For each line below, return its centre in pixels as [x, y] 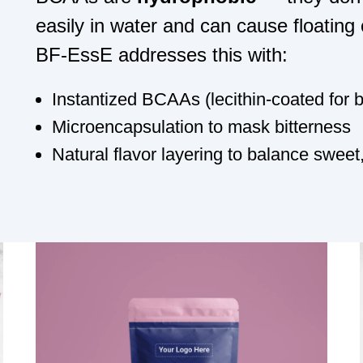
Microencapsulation [128, 126]
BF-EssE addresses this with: [162, 54]
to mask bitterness [277, 126]
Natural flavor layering [137, 154]
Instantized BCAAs [126, 99]
